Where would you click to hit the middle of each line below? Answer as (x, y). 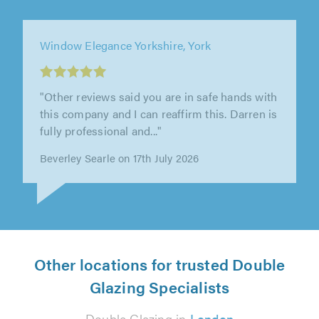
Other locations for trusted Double (159, 263)
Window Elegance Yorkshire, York (126, 38)
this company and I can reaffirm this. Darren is (159, 106)
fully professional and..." (101, 123)
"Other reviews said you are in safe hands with (159, 89)
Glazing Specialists (159, 286)
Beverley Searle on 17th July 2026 (120, 150)
